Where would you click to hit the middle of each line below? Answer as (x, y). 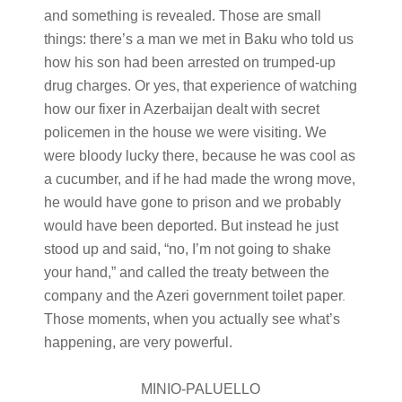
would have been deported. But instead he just (191, 226)
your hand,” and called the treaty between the (186, 272)
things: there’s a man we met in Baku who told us (198, 39)
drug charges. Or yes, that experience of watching (200, 86)
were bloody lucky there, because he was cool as (199, 156)
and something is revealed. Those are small (182, 16)
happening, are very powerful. (138, 342)
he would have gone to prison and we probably (192, 202)
